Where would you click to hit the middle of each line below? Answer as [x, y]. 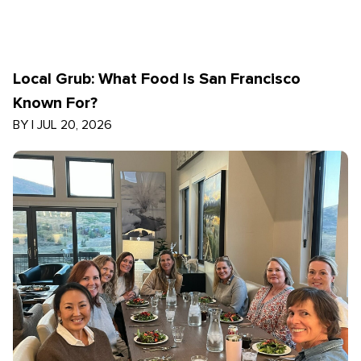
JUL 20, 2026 [75, 125]
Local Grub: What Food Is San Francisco [157, 79]
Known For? [55, 103]
